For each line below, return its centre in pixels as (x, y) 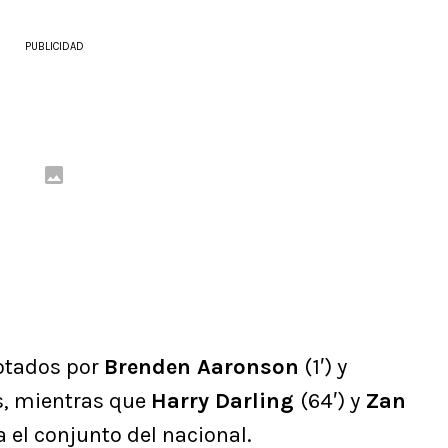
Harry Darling (225, 401)
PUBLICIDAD (54, 47)
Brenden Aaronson (201, 367)
